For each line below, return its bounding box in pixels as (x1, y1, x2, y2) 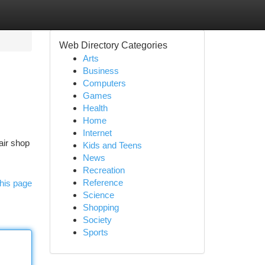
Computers (82, 78, 126, 88)
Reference (82, 177, 123, 188)
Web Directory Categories (59, 40, 167, 50)
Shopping (82, 202, 119, 212)
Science (82, 190, 114, 200)
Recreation (82, 165, 125, 175)
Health (82, 103, 108, 113)
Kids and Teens (82, 140, 142, 150)
